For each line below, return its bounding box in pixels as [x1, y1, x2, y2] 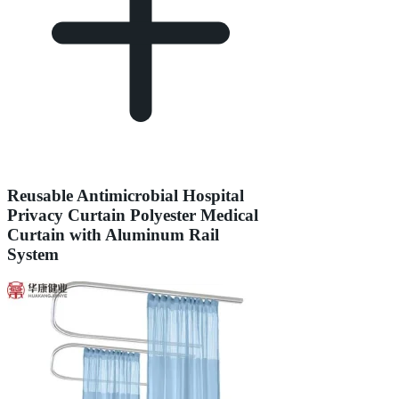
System [7, 245, 59, 265]
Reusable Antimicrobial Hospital [7, 186, 244, 206]
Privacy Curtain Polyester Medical [7, 206, 258, 225]
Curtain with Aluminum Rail [7, 225, 219, 245]
